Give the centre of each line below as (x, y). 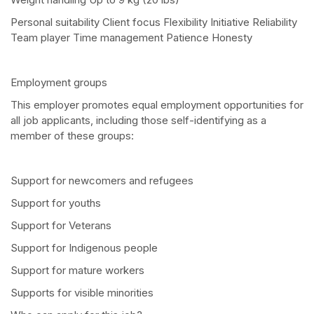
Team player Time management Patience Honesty (131, 38)
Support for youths (56, 203)
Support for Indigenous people (84, 248)
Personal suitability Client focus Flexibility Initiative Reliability (154, 22)
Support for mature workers (77, 271)
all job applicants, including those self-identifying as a (138, 121)
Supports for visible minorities (82, 293)
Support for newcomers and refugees (102, 181)
